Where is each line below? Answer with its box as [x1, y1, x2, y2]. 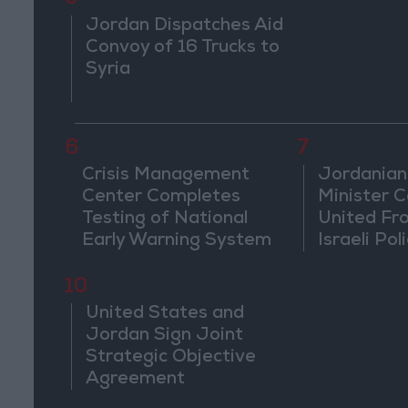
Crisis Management [81, 167, 250, 186]
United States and [86, 305, 245, 324]
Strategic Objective [86, 349, 257, 368]
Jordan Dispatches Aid [86, 17, 284, 36]
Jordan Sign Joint [86, 327, 244, 346]
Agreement [86, 371, 186, 390]
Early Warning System [81, 232, 271, 251]
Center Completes [81, 189, 240, 208]
